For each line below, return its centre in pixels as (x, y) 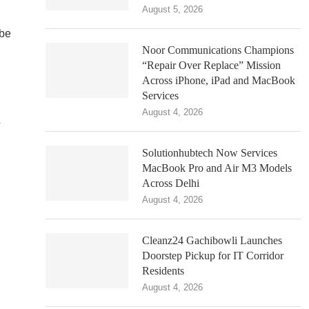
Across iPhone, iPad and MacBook (219, 80)
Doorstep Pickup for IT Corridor (213, 256)
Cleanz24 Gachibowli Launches (212, 240)
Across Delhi (171, 183)
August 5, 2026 (172, 9)
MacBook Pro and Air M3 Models (217, 168)
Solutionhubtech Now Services (210, 153)
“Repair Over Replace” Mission (211, 65)
